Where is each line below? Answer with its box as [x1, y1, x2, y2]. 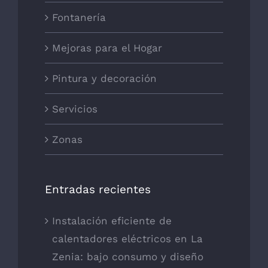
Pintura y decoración [52, 72, 157, 84]
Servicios [52, 102, 98, 115]
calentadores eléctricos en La [52, 232, 203, 245]
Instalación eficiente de [52, 214, 172, 227]
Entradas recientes [45, 182, 151, 196]
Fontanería [52, 11, 106, 23]
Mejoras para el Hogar [52, 41, 162, 54]
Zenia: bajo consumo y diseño [52, 250, 203, 263]
